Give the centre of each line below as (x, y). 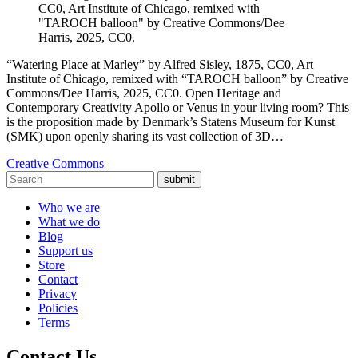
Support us (66, 250)
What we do (69, 221)
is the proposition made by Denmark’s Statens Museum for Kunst (171, 121)
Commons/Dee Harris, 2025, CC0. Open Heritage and (144, 93)
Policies (58, 308)
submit (179, 179)
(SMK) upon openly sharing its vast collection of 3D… (145, 136)
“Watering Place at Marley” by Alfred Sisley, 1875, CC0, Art (160, 64)
